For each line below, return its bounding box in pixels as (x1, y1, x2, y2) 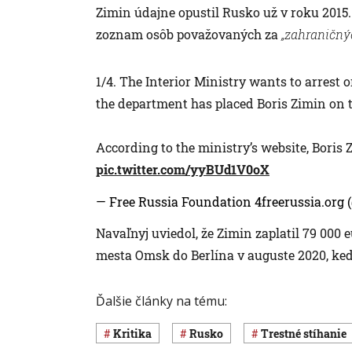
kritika (122, 325, 152, 341)
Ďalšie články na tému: (96, 291, 227, 310)
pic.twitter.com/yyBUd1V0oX (96, 160, 269, 178)
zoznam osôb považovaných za (96, 25, 281, 42)
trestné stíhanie (269, 325, 346, 341)
